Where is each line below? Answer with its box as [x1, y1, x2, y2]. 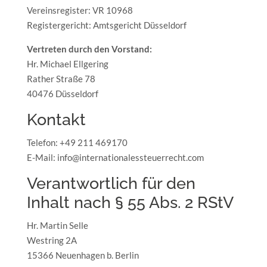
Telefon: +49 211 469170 [26, 137, 128, 148]
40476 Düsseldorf [26, 88, 98, 99]
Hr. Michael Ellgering [26, 58, 108, 69]
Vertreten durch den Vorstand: [26, 44, 152, 54]
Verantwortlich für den [26, 174, 195, 193]
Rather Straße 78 [26, 73, 95, 84]
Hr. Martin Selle [26, 220, 88, 231]
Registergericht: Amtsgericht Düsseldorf [26, 20, 187, 30]
